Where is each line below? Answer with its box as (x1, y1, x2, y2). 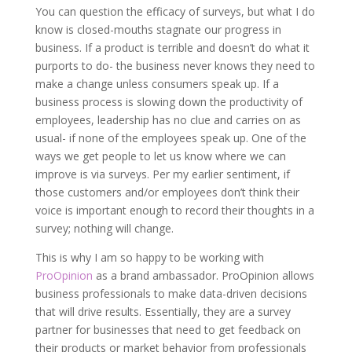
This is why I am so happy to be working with (35, 250, 264, 265)
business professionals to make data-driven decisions (35, 286, 307, 301)
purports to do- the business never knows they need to (35, 58, 315, 73)
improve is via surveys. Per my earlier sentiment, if (35, 167, 290, 181)
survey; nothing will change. (35, 221, 174, 236)
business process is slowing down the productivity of (35, 94, 302, 109)
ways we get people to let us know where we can (35, 148, 286, 163)
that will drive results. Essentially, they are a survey (35, 304, 291, 319)
